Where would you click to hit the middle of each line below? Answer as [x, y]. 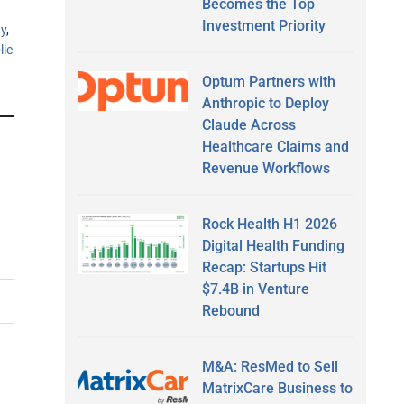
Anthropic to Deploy [265, 103]
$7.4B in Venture [255, 289]
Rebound [230, 310]
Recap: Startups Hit [264, 267]
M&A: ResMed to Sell [270, 366]
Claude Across [248, 124]
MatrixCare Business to [277, 388]
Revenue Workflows [266, 168]
